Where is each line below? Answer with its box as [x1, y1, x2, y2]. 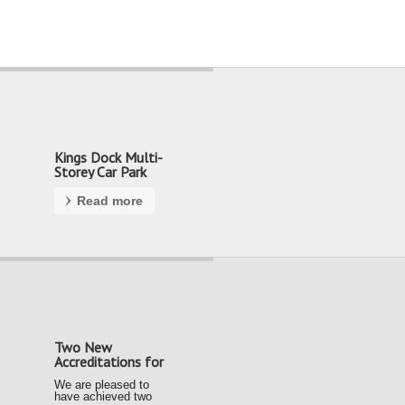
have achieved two [54, 389, 152, 403]
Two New [54, 338, 112, 356]
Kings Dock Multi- [54, 148, 163, 166]
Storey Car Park [54, 163, 146, 181]
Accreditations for [54, 353, 164, 371]
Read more [77, 193, 143, 208]
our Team [54, 367, 111, 385]
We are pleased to [54, 377, 149, 391]
